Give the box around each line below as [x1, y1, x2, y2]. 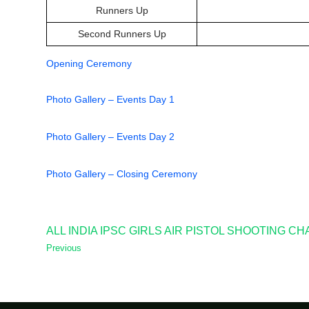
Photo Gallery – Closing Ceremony [46, 168, 197, 179]
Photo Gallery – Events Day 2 [46, 130, 175, 142]
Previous [46, 243, 81, 253]
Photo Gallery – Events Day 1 [46, 93, 175, 105]
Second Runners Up [77, 28, 166, 39]
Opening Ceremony [46, 57, 132, 69]
